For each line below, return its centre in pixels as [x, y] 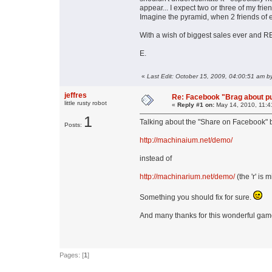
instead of [156, 159]
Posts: [74, 125]
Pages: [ [72, 255]
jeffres [76, 96]
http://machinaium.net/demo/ [186, 141]
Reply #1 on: [196, 105]
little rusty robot [86, 103]
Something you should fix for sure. [196, 198]
